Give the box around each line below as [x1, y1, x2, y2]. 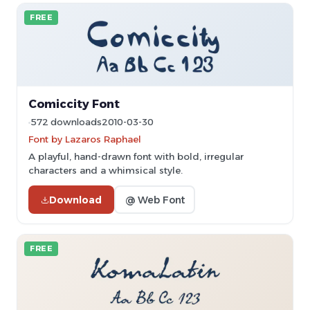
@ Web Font [125, 193, 185, 206]
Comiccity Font [28, 97, 120, 111]
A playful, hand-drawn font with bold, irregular [28, 151, 244, 162]
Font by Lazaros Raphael [28, 134, 141, 145]
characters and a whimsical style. [28, 165, 183, 176]
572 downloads [30, 117, 102, 127]
